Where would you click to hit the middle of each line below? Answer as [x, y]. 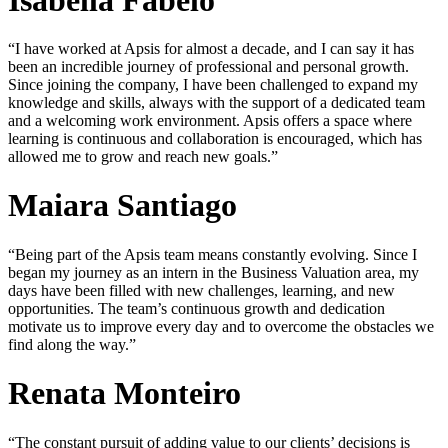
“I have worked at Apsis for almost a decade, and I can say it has [211, 48]
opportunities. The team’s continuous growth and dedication [196, 308]
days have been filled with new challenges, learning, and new [201, 290]
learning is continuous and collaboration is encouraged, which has [215, 138]
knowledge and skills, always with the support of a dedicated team [216, 102]
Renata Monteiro [124, 393]
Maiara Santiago [122, 205]
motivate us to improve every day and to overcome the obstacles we [221, 326]
